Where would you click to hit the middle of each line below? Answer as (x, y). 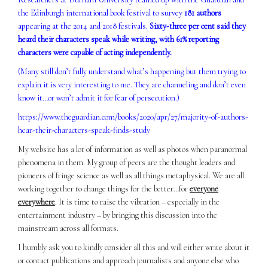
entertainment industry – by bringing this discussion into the (118, 215)
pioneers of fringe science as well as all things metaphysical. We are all (131, 175)
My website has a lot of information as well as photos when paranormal (133, 149)
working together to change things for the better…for (104, 188)
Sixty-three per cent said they (198, 26)
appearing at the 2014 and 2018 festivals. (84, 26)
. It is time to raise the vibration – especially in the (137, 202)
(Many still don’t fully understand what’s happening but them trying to (132, 71)
